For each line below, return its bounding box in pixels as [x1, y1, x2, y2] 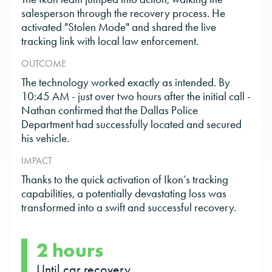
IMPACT [21, 155, 52, 167]
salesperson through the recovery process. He [21, 6, 225, 21]
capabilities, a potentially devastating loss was [21, 186, 226, 201]
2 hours [36, 238, 103, 262]
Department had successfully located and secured [21, 117, 242, 132]
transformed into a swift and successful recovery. [21, 200, 236, 215]
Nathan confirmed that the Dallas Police [21, 103, 198, 118]
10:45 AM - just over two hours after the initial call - [21, 89, 251, 104]
